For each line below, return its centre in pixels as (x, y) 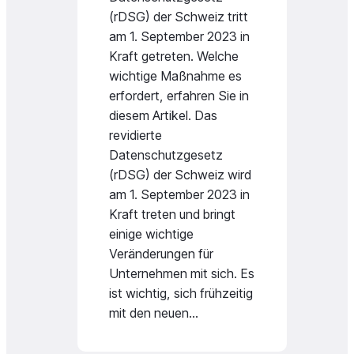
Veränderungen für (161, 254)
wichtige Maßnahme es (175, 76)
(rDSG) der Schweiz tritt (179, 17)
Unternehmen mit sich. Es (182, 273)
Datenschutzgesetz (166, 155)
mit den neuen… (154, 313)
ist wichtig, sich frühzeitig (181, 293)
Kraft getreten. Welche (174, 56)
